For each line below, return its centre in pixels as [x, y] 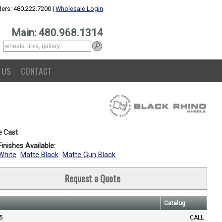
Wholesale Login [79, 9]
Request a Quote [92, 178]
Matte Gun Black [89, 155]
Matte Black [39, 155]
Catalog [174, 203]
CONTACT [36, 71]
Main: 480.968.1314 [57, 33]
